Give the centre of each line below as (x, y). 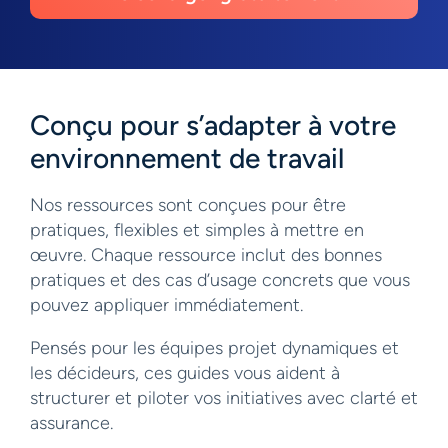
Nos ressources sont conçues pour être (188, 205)
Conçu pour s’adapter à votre (213, 125)
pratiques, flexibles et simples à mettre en (197, 230)
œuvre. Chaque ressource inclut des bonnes (206, 255)
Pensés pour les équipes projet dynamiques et (214, 348)
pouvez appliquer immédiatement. (166, 305)
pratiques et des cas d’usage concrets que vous (220, 280)
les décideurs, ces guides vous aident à (185, 373)
